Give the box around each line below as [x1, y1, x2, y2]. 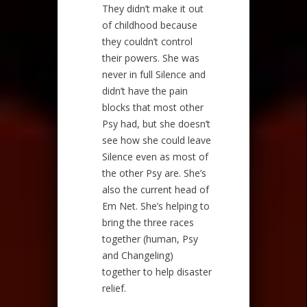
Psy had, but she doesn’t [102, 116, 210, 130]
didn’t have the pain [102, 84, 188, 97]
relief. [102, 281, 126, 295]
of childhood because [102, 18, 197, 32]
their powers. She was [102, 51, 199, 64]
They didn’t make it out [102, 1, 204, 15]
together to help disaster [102, 265, 212, 278]
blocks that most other [102, 100, 204, 114]
